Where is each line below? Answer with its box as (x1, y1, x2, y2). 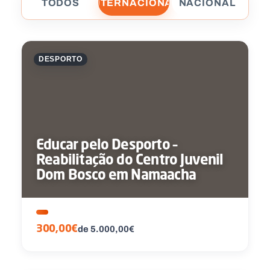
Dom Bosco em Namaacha (36, 165, 196, 183)
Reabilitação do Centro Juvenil (36, 150, 224, 168)
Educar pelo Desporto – (36, 135, 177, 152)
